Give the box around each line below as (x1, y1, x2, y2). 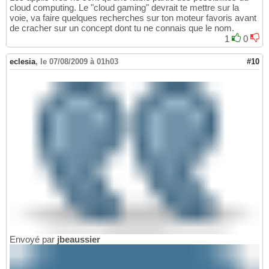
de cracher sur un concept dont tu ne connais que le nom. (10, 23, 234, 34)
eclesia (10, 57, 35, 67)
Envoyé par (10, 234, 57, 245)
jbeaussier (57, 234, 100, 245)
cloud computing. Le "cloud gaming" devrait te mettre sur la (10, 2, 239, 13)
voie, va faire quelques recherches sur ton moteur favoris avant (10, 13, 256, 23)
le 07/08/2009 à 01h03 (40, 57, 118, 67)
